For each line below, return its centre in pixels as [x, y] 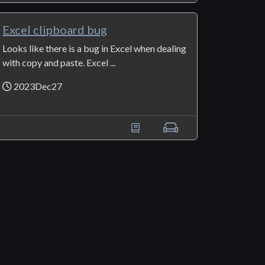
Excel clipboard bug [55, 30]
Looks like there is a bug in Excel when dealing [95, 49]
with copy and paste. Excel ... [59, 63]
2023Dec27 [37, 86]
